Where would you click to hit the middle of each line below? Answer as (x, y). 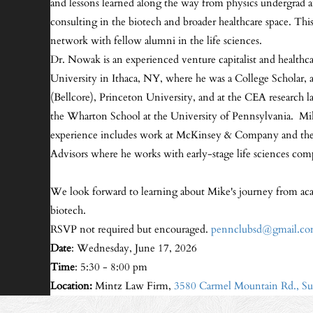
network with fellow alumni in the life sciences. (156, 41)
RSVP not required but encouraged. (131, 230)
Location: (71, 286)
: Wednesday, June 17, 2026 (134, 248)
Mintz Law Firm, (133, 286)
